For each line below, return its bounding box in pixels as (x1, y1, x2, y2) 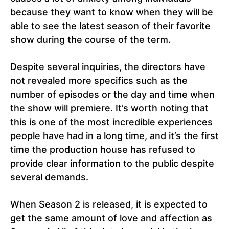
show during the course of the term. (10, 34, 171, 45)
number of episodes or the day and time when (10, 89, 215, 100)
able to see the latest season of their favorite (10, 20, 211, 32)
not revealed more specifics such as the (10, 75, 188, 86)
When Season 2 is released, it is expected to (10, 199, 208, 210)
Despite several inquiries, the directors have (10, 61, 205, 73)
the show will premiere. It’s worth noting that (10, 103, 209, 114)
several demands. (10, 172, 88, 183)
